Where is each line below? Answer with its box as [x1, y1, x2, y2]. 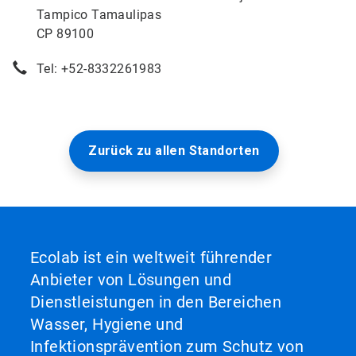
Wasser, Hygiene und [30, 315, 184, 334]
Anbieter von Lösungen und [30, 270, 231, 289]
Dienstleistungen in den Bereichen [30, 292, 282, 311]
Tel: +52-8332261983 [37, 61, 162, 76]
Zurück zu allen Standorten [88, 143, 260, 158]
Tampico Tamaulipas [37, 7, 162, 22]
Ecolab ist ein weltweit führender [30, 248, 273, 267]
